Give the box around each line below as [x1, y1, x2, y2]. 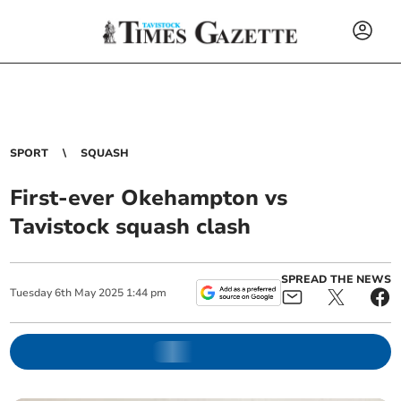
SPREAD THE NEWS [280, 272, 391, 286]
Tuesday [10, 286, 53, 300]
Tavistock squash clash [10, 212, 252, 241]
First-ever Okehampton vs [10, 183, 288, 212]
